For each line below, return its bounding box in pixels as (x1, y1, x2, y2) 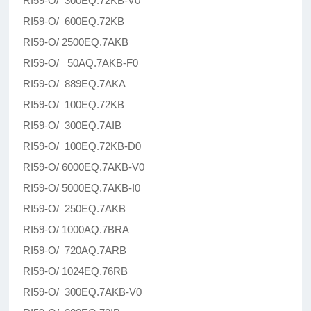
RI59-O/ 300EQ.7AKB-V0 (23, 286, 142, 299)
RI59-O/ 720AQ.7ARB (23, 244, 127, 257)
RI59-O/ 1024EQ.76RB (23, 265, 128, 278)
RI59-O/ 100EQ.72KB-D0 (23, 140, 142, 153)
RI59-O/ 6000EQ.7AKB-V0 (23, 161, 145, 174)
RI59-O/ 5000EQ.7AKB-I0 (23, 182, 141, 194)
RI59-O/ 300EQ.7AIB (23, 119, 122, 132)
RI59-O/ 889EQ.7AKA (23, 78, 126, 90)
